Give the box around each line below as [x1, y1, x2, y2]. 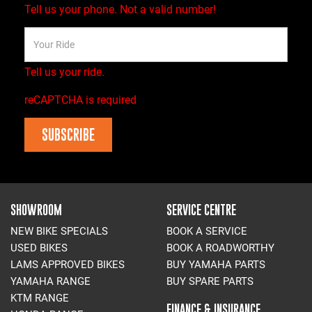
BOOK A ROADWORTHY [166, 241, 274, 254]
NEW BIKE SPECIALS [10, 224, 108, 237]
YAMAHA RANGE [10, 274, 91, 288]
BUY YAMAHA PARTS [166, 258, 265, 271]
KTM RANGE [10, 291, 69, 304]
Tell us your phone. [24, 2, 117, 16]
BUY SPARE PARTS [166, 274, 253, 288]
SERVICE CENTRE [166, 202, 236, 217]
